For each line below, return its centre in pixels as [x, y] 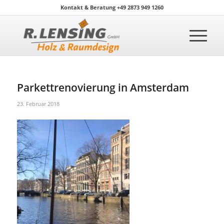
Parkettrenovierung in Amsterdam [103, 87]
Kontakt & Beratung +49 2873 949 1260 [112, 7]
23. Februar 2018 [38, 104]
